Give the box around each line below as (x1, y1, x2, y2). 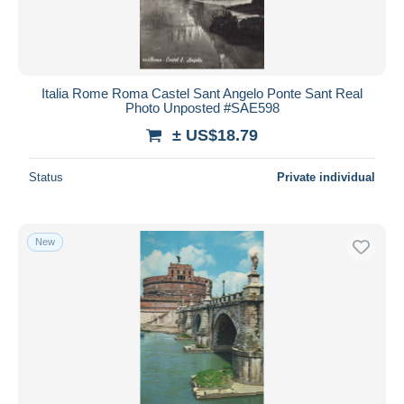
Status (29, 170, 63, 184)
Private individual (277, 170, 375, 184)
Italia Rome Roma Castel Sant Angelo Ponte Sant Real (41, 85, 363, 101)
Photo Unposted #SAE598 (124, 99, 280, 115)
